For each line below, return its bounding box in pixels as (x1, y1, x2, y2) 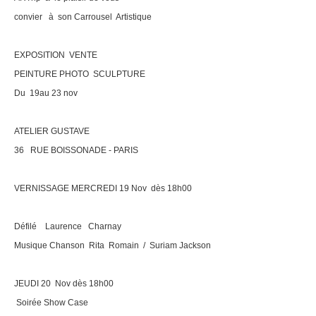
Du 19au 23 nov (14, 87, 78, 98)
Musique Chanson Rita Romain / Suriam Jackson (14, 240, 211, 250)
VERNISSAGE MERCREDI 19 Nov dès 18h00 (14, 183, 192, 193)
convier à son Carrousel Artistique (14, 11, 152, 22)
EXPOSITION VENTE (14, 49, 97, 60)
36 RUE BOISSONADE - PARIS (14, 145, 138, 155)
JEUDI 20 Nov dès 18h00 (14, 278, 114, 288)
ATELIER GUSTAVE (14, 126, 90, 136)
